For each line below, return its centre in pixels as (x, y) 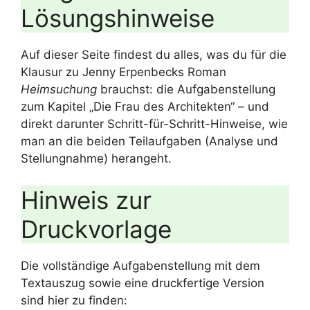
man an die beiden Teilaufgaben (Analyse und (149, 141)
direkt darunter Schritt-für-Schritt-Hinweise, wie (154, 124)
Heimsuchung (59, 89)
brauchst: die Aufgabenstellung (186, 89)
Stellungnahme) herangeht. (96, 158)
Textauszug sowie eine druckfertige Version (143, 283)
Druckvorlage (96, 229)
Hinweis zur (86, 200)
